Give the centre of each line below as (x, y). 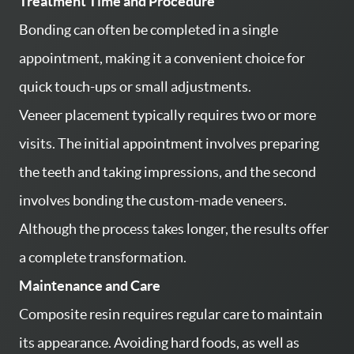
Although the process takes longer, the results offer (174, 228)
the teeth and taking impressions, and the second (168, 171)
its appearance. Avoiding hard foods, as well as (159, 342)
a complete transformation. (103, 257)
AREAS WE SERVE (60, 72)
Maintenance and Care (90, 285)
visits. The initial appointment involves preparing (169, 143)
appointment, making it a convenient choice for (162, 58)
